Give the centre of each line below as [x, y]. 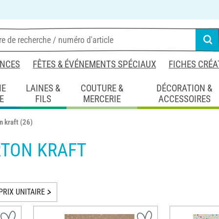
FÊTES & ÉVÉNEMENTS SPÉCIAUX [94, 64]
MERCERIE [102, 99]
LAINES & [43, 88]
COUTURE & [102, 88]
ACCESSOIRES [184, 99]
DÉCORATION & [185, 88]
